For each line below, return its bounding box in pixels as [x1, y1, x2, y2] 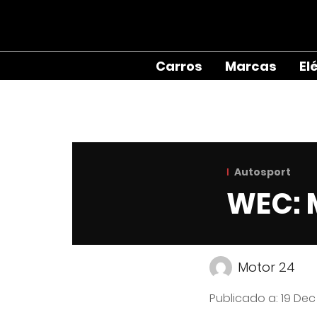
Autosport [234, 165, 291, 179]
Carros [156, 57, 202, 75]
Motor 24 [238, 258, 295, 276]
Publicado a [209, 290, 276, 306]
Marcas [225, 57, 277, 75]
